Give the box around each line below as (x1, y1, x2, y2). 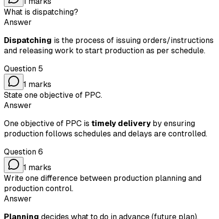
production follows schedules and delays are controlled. (4, 129, 207, 138)
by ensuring (151, 118, 195, 128)
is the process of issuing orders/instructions (52, 35, 214, 45)
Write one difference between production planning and (4, 173, 201, 183)
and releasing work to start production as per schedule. (4, 45, 205, 55)
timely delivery (91, 118, 151, 128)
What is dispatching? (4, 7, 78, 17)
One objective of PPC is (4, 118, 91, 128)
